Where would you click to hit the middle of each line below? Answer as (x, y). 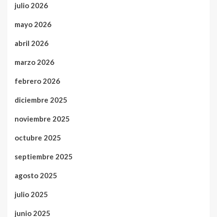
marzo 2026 (34, 62)
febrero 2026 (37, 81)
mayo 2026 (33, 24)
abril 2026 (31, 43)
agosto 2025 (36, 175)
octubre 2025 (38, 137)
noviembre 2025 (42, 118)
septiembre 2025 (44, 156)
